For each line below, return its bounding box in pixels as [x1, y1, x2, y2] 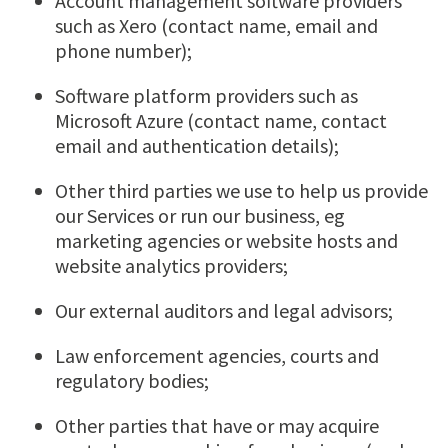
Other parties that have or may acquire [55, 413, 379, 439]
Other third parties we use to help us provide [55, 178, 428, 204]
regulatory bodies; [55, 368, 209, 394]
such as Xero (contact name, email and [55, 13, 378, 39]
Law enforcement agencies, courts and [55, 343, 379, 369]
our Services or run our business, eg [55, 203, 345, 229]
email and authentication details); [55, 133, 339, 159]
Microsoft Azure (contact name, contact [55, 108, 387, 134]
